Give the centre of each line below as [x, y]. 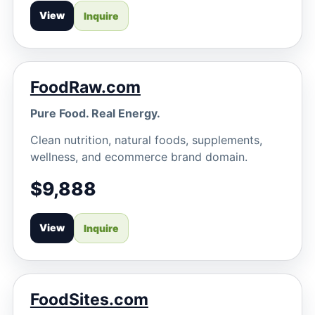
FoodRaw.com [85, 87]
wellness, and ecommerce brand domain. [139, 157]
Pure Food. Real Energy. [95, 113]
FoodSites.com [89, 300]
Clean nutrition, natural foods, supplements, [146, 140]
